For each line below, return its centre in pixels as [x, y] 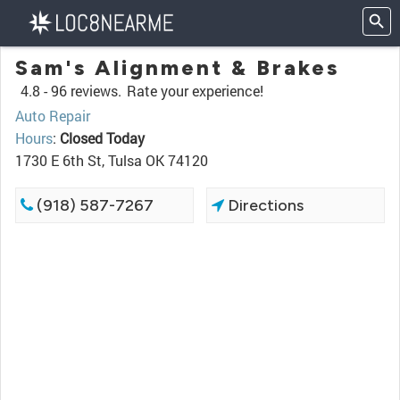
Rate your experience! [195, 91]
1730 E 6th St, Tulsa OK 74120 [112, 160]
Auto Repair [53, 116]
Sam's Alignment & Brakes [177, 67]
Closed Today [102, 138]
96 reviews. [86, 91]
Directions [264, 205]
